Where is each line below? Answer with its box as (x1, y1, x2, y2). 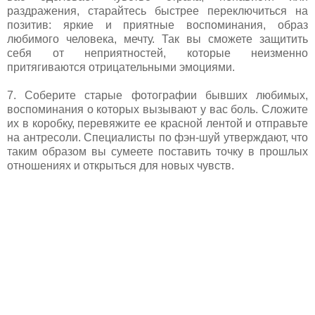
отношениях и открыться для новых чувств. (7, 159, 234, 172)
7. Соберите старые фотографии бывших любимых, (7, 89, 308, 101)
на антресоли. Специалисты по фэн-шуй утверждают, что (7, 131, 308, 143)
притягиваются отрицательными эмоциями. (7, 60, 235, 73)
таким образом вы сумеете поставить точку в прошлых (7, 145, 308, 157)
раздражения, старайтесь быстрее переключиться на (7, 4, 308, 17)
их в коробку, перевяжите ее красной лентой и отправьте (7, 117, 308, 129)
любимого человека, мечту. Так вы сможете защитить (7, 32, 308, 45)
